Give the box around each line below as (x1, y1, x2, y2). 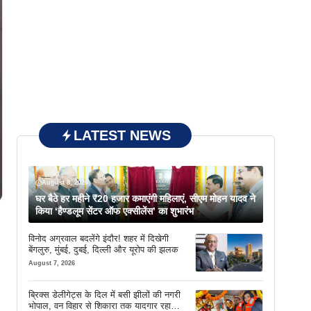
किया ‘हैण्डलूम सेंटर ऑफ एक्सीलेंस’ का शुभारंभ (35, 205, 194, 217)
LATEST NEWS (74, 128, 171, 143)
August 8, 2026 (42, 179, 88, 186)
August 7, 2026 (28, 260, 75, 267)
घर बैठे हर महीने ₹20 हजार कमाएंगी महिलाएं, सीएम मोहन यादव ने (35, 193, 255, 204)
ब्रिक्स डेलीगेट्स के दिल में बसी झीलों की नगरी (28, 289, 180, 301)
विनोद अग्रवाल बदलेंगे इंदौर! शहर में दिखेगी (28, 233, 169, 244)
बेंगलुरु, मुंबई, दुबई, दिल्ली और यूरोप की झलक (28, 244, 178, 255)
